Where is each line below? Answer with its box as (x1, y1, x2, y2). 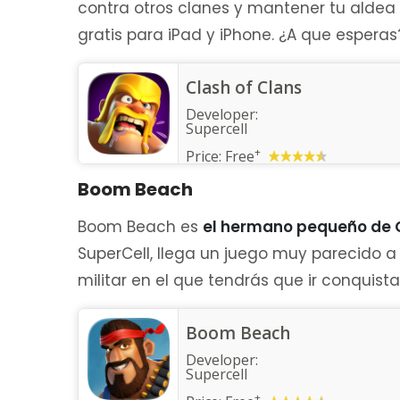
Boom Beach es (78, 216, 203, 237)
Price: (186, 146, 225, 166)
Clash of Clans (186, 76, 302, 99)
